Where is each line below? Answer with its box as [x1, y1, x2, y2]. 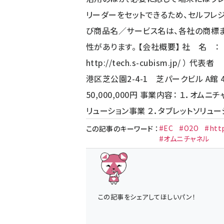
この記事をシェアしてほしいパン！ [98, 192, 196, 201]
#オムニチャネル [158, 133, 209, 143]
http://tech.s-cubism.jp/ [86, 56, 181, 68]
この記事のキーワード [86, 123, 155, 133]
